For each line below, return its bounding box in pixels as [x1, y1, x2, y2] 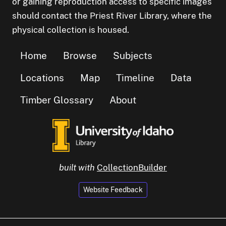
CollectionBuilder [97, 162, 167, 173]
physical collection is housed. [12, 24, 129, 35]
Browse [63, 49, 97, 61]
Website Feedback [83, 186, 143, 194]
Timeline [116, 72, 154, 83]
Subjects [113, 49, 152, 61]
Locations [20, 72, 64, 83]
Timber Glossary [20, 94, 93, 105]
